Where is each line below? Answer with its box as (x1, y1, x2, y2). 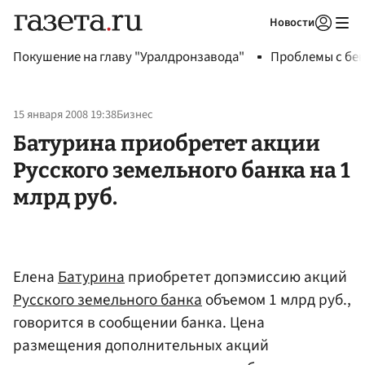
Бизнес (117, 106, 153, 124)
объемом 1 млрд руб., (202, 288, 351, 311)
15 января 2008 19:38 (13, 106, 117, 124)
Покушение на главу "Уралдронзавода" (13, 47, 244, 67)
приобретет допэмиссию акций (125, 265, 347, 288)
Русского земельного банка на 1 (13, 156, 350, 183)
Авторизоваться (218, 36, 295, 51)
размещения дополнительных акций (13, 333, 269, 357)
